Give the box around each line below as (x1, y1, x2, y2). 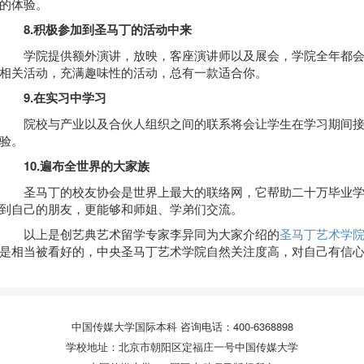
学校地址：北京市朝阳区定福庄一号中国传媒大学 (66, 338, 298, 354)
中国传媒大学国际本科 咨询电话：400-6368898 (71, 318, 293, 334)
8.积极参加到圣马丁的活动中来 (23, 19, 192, 38)
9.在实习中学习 (23, 88, 106, 106)
